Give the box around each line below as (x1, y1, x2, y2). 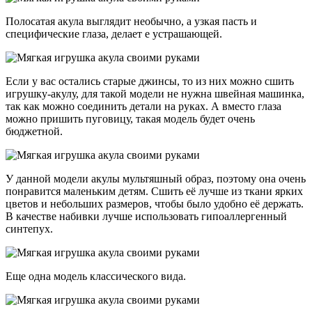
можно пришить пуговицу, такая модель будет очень (6, 113, 255, 125)
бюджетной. (6, 125, 63, 138)
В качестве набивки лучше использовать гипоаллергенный (6, 210, 287, 223)
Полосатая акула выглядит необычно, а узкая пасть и (6, 15, 257, 28)
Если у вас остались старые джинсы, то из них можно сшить (6, 75, 294, 88)
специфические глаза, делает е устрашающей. (6, 28, 222, 40)
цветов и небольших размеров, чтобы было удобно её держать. (6, 198, 304, 210)
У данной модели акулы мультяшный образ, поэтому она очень (6, 173, 306, 185)
